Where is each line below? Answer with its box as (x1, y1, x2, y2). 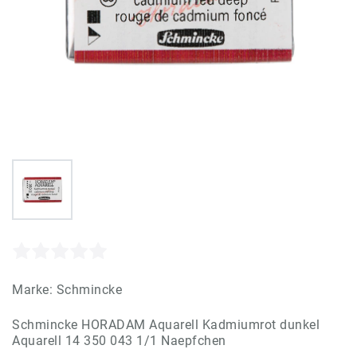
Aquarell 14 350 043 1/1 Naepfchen (12, 332, 226, 348)
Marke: (12, 281, 57, 297)
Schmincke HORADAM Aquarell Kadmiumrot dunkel (12, 316, 320, 332)
